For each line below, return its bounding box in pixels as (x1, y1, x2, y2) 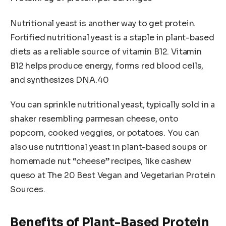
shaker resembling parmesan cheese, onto (10, 114, 179, 125)
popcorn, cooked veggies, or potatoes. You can (10, 128, 199, 139)
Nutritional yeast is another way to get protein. (10, 18, 196, 29)
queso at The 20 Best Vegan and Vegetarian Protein (10, 170, 216, 181)
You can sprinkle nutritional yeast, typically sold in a (10, 99, 215, 110)
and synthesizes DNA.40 (10, 74, 109, 85)
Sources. (10, 184, 45, 195)
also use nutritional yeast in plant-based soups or (10, 142, 207, 153)
